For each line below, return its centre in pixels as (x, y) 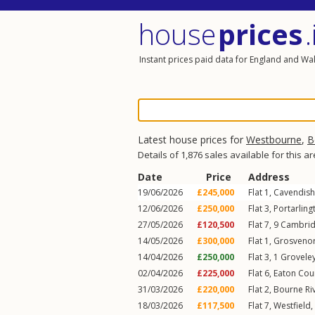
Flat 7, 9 (264, 225)
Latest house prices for (192, 140)
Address (269, 177)
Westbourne (274, 140)
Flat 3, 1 (264, 257)
